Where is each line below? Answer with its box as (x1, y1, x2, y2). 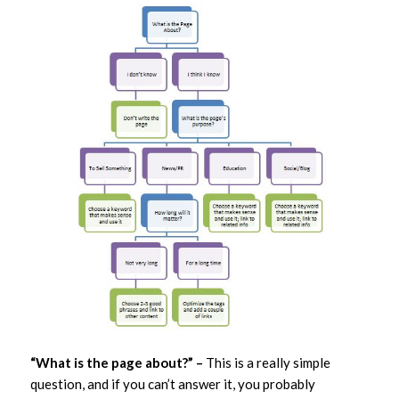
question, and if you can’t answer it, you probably (29, 375, 315, 392)
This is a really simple (202, 354, 330, 370)
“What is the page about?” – (29, 354, 203, 370)
